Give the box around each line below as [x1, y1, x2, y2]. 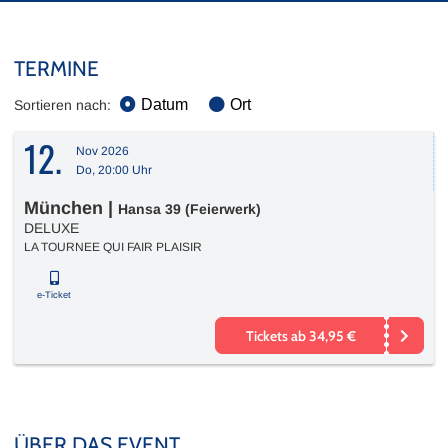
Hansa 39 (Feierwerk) [118, 201, 261, 217]
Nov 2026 [76, 144, 129, 158]
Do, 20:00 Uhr [76, 163, 152, 177]
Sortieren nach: [14, 97, 111, 113]
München [24, 198, 103, 218]
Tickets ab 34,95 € [245, 326, 356, 345]
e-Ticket [37, 290, 71, 300]
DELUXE [24, 220, 79, 236]
